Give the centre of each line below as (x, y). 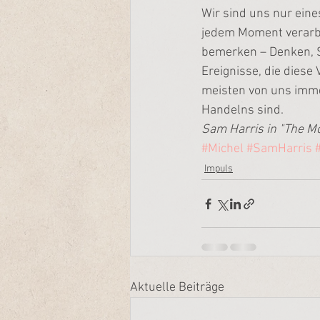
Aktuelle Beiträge (177, 287)
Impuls (219, 169)
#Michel (222, 149)
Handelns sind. (242, 110)
